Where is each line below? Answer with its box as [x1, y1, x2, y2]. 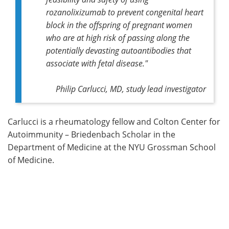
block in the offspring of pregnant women [46, 19, 192, 30]
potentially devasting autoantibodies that [46, 44, 191, 56]
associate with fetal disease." [46, 57, 148, 68]
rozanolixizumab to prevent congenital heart [46, 6, 203, 17]
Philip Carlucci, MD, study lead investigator [56, 83, 206, 94]
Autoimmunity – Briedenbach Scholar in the [8, 128, 175, 140]
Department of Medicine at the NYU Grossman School [8, 141, 216, 153]
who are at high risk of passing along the [46, 32, 190, 43]
